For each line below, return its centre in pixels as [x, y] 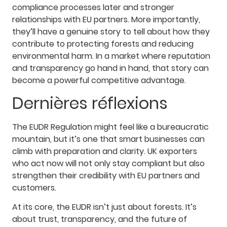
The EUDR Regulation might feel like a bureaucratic [110, 127]
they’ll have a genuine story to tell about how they [111, 31]
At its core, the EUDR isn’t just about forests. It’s [104, 207]
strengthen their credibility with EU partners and [106, 175]
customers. [34, 187]
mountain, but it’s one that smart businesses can [108, 139]
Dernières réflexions [90, 103]
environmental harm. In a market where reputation [111, 56]
